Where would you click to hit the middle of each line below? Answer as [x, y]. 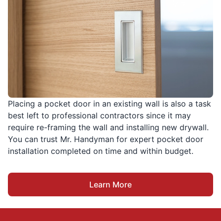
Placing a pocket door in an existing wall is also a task [110, 103]
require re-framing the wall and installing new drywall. [108, 127]
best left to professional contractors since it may [99, 115]
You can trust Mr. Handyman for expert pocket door [106, 139]
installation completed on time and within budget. [101, 151]
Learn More [110, 184]
